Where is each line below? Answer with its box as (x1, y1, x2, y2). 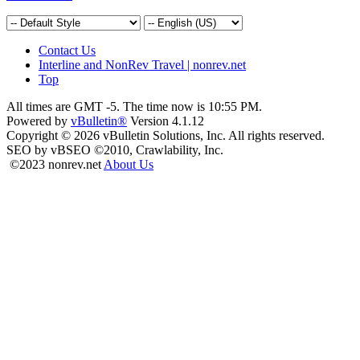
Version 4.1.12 (127, 114, 204, 129)
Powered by (6, 114, 71, 129)
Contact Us (39, 43, 96, 58)
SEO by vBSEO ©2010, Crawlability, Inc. (6, 143, 223, 157)
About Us (104, 157, 153, 172)
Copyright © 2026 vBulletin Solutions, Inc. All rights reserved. (6, 129, 325, 143)
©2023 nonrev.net (10, 157, 104, 172)
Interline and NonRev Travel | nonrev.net (39, 58, 246, 72)
